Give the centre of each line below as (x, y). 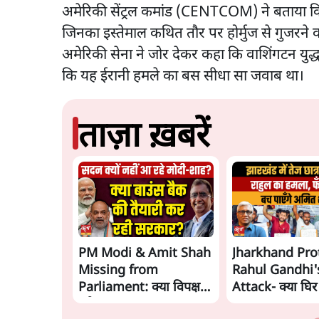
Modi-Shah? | (273, 305)
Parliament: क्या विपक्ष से (145, 288)
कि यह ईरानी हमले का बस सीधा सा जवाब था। (183, 76)
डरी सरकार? (107, 305)
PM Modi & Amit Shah (145, 253)
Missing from (118, 271)
